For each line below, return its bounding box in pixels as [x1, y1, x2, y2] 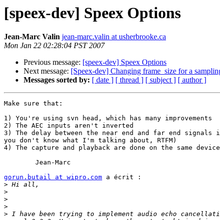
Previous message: [24, 58, 82, 67]
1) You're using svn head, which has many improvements [4, 114, 212, 122]
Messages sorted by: [24, 76, 90, 84]
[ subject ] [145, 76, 176, 84]
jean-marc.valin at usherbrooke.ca [62, 32, 166, 41]
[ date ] [92, 76, 113, 84]
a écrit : [102, 173, 141, 181]
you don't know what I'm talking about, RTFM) [4, 137, 177, 144]
